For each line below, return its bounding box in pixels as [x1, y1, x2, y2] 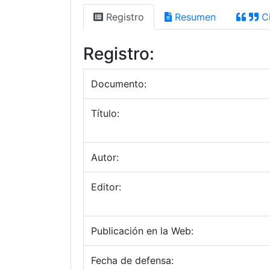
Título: [91, 107, 119, 119]
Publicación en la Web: [91, 225, 193, 237]
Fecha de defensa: [91, 254, 174, 266]
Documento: [91, 78, 146, 90]
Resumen [172, 11, 216, 23]
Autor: [91, 151, 119, 163]
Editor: [91, 181, 121, 193]
